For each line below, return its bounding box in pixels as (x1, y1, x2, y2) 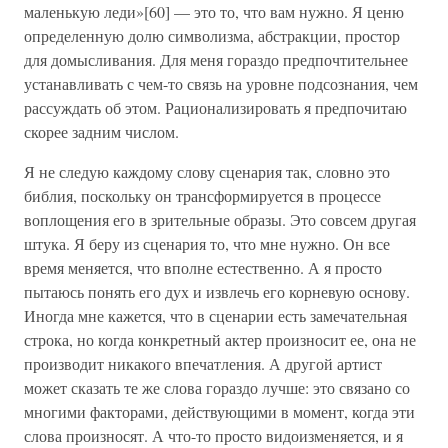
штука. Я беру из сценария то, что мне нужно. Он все (24, 233, 390, 255)
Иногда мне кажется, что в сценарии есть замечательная (24, 305, 407, 327)
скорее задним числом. (24, 121, 179, 143)
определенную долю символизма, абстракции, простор (24, 25, 400, 47)
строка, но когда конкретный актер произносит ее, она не (24, 329, 416, 351)
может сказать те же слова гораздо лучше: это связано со (24, 377, 410, 399)
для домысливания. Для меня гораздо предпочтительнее (24, 49, 408, 71)
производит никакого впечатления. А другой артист (24, 353, 382, 375)
